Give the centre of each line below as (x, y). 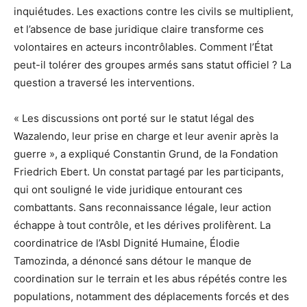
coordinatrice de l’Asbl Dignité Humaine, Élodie (127, 243)
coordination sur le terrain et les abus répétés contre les (150, 278)
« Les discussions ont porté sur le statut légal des (134, 118)
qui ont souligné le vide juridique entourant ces (128, 189)
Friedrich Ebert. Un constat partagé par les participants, (149, 171)
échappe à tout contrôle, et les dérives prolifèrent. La (142, 225)
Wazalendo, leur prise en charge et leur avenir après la (146, 136)
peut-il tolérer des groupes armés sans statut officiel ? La (152, 64)
